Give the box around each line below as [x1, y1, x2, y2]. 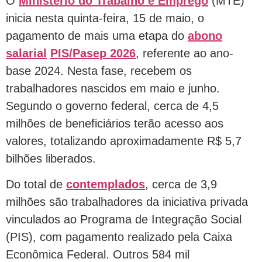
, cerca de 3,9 [145, 178, 217, 191]
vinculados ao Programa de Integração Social [6, 213, 242, 226]
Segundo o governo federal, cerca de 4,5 [6, 99, 219, 112]
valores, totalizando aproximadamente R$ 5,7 [6, 135, 242, 147]
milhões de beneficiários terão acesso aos [6, 117, 223, 130]
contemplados [66, 178, 145, 191]
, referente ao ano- [136, 47, 233, 60]
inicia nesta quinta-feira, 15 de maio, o [6, 12, 204, 25]
